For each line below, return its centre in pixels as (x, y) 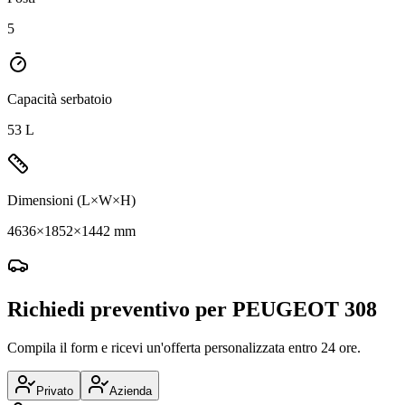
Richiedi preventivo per (120, 309)
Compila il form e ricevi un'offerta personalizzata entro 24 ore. (184, 347)
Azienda (131, 391)
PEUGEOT (286, 309)
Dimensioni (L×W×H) (71, 201)
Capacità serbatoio (60, 99)
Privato (55, 391)
